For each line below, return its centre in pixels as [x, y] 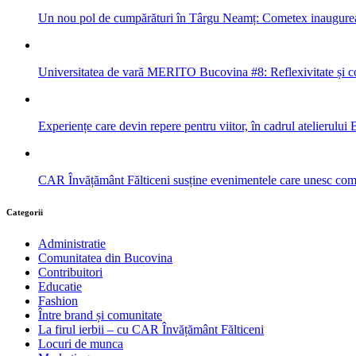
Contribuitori [70, 273]
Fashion [58, 301]
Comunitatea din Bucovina [105, 258]
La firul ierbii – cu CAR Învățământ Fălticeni [151, 330]
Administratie [72, 244]
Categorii [25, 213]
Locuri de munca [81, 344]
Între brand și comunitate [100, 315]
